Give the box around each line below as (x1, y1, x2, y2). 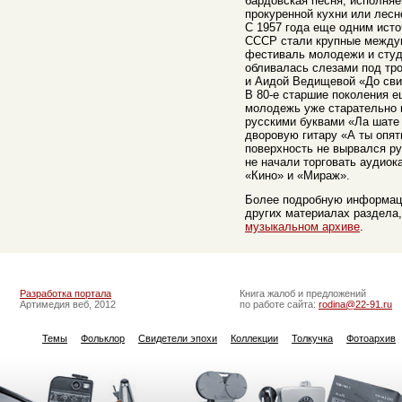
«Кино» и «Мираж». (245, 169, 350, 182)
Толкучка (292, 333, 333, 344)
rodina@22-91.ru (319, 299, 392, 310)
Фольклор (81, 333, 125, 344)
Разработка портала (20, 288, 111, 299)
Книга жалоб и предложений (240, 288, 366, 299)
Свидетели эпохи (138, 333, 217, 344)
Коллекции (231, 333, 278, 344)
